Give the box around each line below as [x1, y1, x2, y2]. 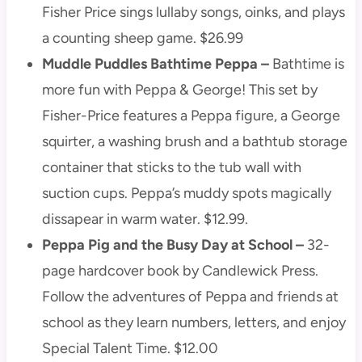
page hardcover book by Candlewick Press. [41, 261, 318, 280]
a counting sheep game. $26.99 [41, 28, 243, 47]
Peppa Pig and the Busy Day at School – [41, 235, 304, 254]
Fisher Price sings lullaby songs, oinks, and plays [41, 2, 345, 21]
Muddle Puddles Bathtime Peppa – [41, 54, 269, 73]
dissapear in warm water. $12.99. [41, 209, 248, 228]
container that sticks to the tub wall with [41, 158, 301, 176]
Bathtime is [268, 54, 344, 73]
